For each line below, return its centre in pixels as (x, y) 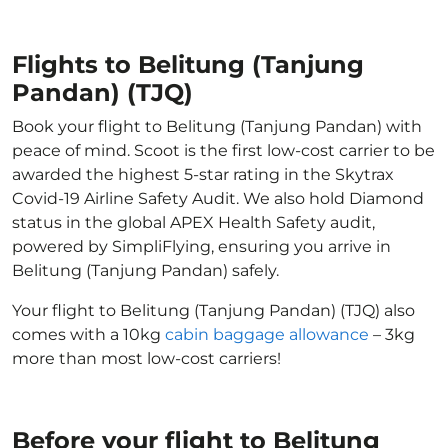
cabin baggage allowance (267, 334)
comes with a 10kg (88, 334)
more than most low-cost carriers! (146, 358)
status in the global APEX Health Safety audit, (193, 222)
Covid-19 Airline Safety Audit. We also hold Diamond (218, 198)
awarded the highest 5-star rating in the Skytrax (203, 174)
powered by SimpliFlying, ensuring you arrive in (201, 246)
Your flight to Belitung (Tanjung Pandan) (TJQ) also (213, 310)
